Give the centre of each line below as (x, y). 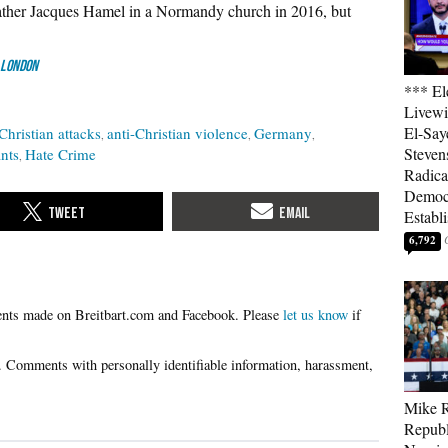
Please (263, 314)
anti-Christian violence (177, 133)
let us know (315, 314)
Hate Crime (60, 154)
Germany (283, 133)
